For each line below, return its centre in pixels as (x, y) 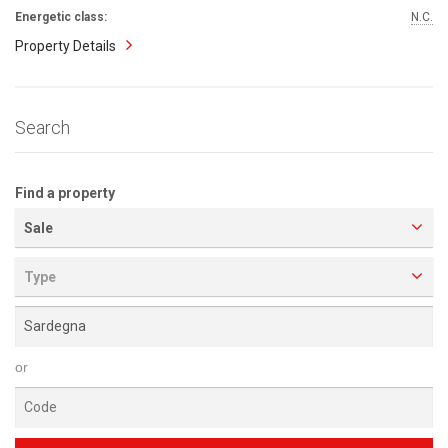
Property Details (65, 45)
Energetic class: (61, 16)
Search (42, 127)
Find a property (65, 192)
